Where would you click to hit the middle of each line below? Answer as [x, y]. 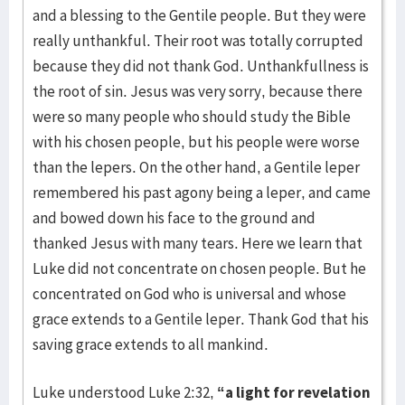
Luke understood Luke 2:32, [125, 392]
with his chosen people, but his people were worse [196, 142]
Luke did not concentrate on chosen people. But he [199, 268]
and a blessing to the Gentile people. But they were [199, 15]
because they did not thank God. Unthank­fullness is [201, 66]
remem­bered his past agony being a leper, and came [202, 193]
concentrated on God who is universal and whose [189, 294]
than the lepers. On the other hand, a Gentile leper [196, 167]
